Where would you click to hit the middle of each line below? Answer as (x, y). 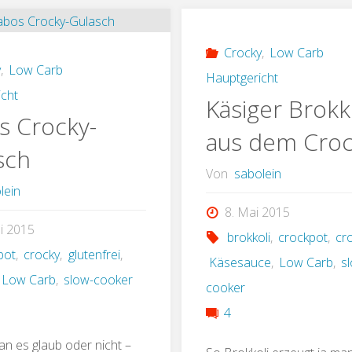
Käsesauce (240, 263)
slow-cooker (99, 280)
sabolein (257, 174)
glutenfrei (94, 255)
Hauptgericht (242, 78)
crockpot (303, 238)
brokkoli (248, 238)
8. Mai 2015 (257, 213)
